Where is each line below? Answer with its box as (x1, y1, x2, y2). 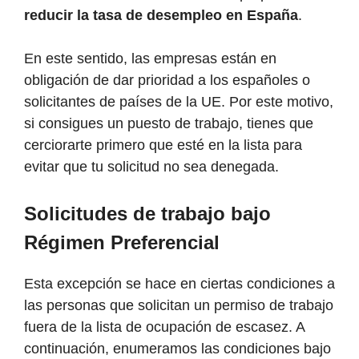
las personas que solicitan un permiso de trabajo (24, 297, 333, 314)
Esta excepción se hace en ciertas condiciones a (24, 276, 335, 292)
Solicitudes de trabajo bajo (24, 203, 271, 225)
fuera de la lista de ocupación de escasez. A (24, 319, 305, 336)
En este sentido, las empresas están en (24, 50, 276, 67)
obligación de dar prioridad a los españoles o (24, 72, 310, 89)
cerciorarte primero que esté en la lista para (24, 137, 302, 154)
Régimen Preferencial (24, 232, 220, 254)
